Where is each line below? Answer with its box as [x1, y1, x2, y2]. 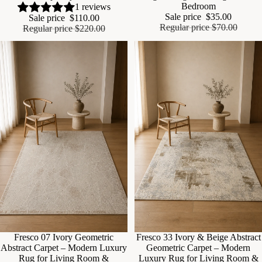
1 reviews [74, 2, 111, 12]
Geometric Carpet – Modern [146, 243, 250, 253]
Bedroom [181, 1, 216, 12]
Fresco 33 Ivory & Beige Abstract [136, 232, 261, 243]
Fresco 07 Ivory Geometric [14, 232, 113, 243]
